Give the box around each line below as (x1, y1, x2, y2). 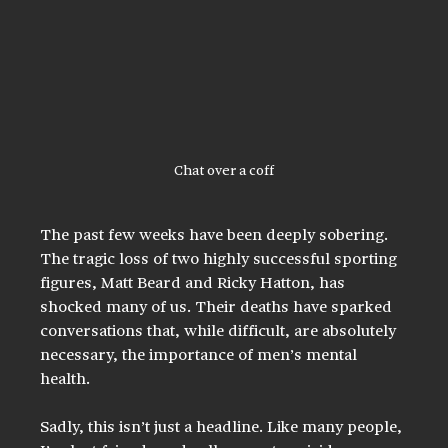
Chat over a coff (174, 163, 274, 179)
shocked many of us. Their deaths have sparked (40, 299, 397, 316)
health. (40, 371, 91, 388)
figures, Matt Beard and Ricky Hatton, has (40, 275, 350, 292)
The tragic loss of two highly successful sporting (40, 251, 402, 268)
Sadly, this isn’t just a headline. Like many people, (40, 419, 407, 436)
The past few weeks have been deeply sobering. (40, 227, 393, 244)
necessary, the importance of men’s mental (40, 347, 362, 364)
